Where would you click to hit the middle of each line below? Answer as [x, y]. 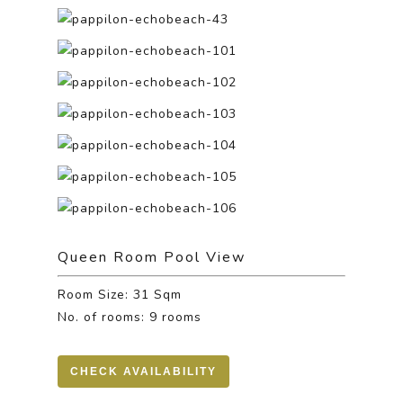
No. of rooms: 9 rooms [130, 317]
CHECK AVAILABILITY [144, 372]
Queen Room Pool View [152, 257]
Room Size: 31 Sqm [120, 295]
